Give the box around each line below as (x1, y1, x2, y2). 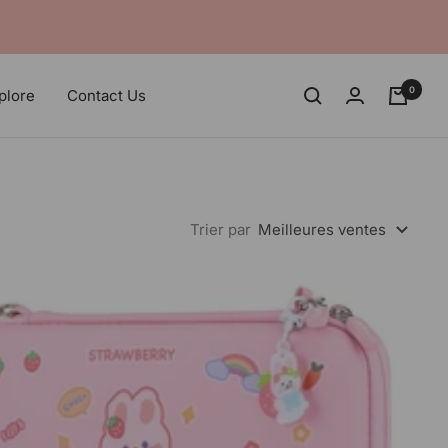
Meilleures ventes (258, 220, 386, 239)
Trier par (190, 220, 251, 239)
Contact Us (66, 85, 146, 105)
